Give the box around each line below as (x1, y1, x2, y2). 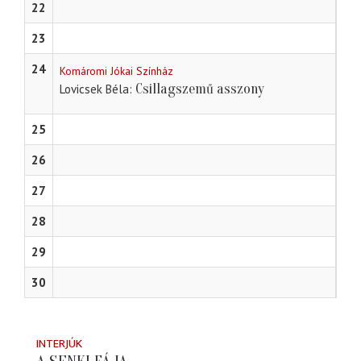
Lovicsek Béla (60, 81, 129, 98)
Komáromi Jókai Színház (60, 64, 173, 79)
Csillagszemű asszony (135, 81, 264, 98)
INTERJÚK (36, 334, 82, 355)
